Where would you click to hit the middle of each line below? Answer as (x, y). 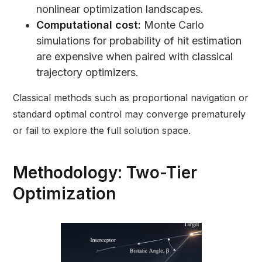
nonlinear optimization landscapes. (120, 9)
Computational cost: (89, 25)
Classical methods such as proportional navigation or (131, 98)
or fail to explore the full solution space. (102, 131)
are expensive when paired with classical (135, 57)
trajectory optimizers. (88, 73)
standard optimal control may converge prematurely (130, 114)
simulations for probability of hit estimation (139, 41)
